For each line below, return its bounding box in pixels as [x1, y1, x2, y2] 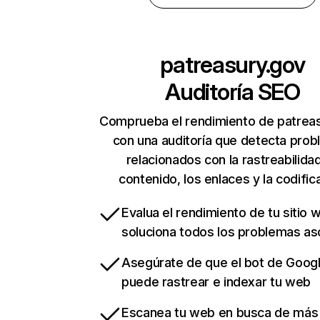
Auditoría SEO [165, 78, 300, 106]
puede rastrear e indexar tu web [121, 274, 311, 290]
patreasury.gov [160, 51, 305, 79]
